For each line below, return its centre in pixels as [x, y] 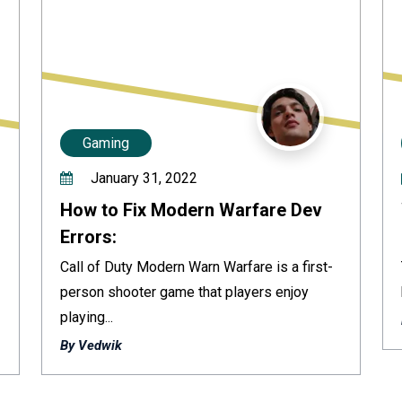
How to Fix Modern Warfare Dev [191, 210]
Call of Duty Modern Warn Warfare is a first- [197, 267]
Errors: [88, 237]
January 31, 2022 [142, 178]
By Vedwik [91, 345]
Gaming [106, 143]
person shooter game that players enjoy [184, 292]
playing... [87, 317]
